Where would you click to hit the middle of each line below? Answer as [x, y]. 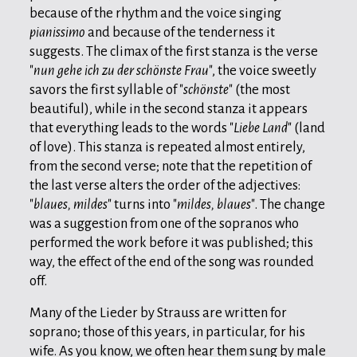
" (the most [259, 89]
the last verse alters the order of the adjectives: [165, 185]
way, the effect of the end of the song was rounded [172, 261]
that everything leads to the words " [131, 127]
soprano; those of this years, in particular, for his [167, 331]
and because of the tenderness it [180, 32]
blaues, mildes [71, 204]
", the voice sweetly [263, 70]
